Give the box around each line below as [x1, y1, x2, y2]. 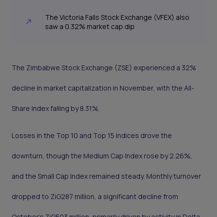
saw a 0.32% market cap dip [45, 22, 135, 31]
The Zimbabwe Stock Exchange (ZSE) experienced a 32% [12, 63, 196, 73]
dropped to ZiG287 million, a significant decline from [12, 192, 178, 201]
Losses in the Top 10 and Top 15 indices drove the [12, 131, 172, 140]
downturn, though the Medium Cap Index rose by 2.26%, [12, 151, 192, 161]
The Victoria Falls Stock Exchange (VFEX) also [45, 13, 189, 22]
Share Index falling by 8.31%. [12, 104, 100, 113]
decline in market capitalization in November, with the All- [12, 83, 194, 93]
